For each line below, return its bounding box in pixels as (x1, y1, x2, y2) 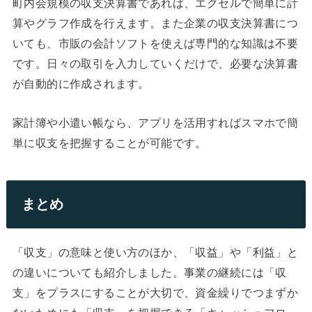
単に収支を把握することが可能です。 (12, 136, 207, 149)
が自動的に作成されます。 (12, 77, 150, 91)
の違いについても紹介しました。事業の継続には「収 (12, 265, 287, 279)
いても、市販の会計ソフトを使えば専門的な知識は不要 (12, 37, 299, 50)
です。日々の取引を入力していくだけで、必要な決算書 (12, 57, 299, 70)
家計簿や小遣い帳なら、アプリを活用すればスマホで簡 (12, 116, 299, 129)
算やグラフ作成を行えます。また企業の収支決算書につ (12, 17, 299, 30)
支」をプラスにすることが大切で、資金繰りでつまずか (12, 286, 299, 299)
